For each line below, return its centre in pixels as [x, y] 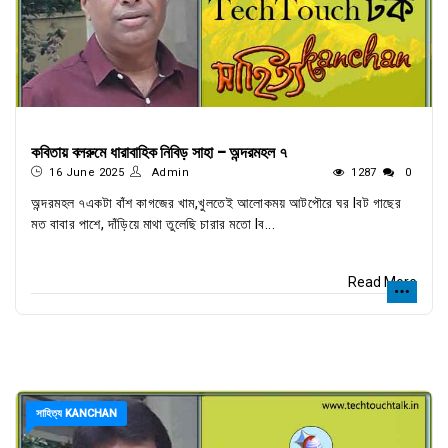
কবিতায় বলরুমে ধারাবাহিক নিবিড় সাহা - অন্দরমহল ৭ [159, 152]
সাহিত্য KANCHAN [76, 413]
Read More [382, 282]
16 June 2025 [87, 172]
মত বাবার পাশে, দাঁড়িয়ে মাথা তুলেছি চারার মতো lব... [153, 224]
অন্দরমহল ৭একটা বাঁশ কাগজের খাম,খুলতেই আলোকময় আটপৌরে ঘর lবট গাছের [216, 203]
